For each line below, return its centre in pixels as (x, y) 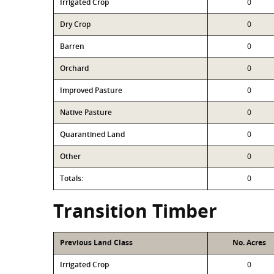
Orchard (74, 68)
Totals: (72, 178)
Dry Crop (75, 24)
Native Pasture (86, 112)
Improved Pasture (91, 90)
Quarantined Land (92, 134)
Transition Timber (135, 211)
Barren (72, 46)
